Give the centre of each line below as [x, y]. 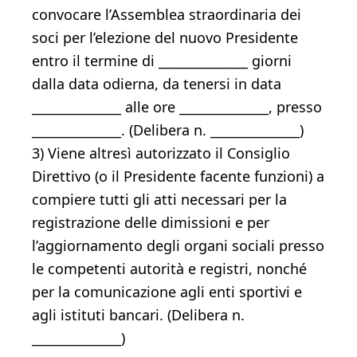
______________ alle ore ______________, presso [177, 107]
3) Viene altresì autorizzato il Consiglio [161, 153]
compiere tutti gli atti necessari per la [159, 199]
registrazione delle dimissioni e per [151, 222]
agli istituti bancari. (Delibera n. [138, 315]
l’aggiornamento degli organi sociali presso [178, 245]
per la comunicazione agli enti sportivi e [167, 292]
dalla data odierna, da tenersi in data [157, 84]
